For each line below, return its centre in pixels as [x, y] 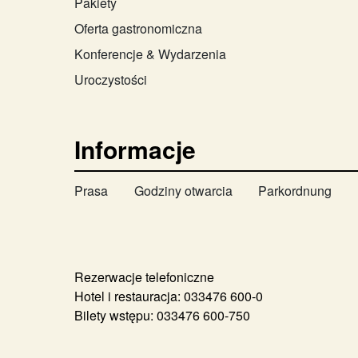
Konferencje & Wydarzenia [150, 54]
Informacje [135, 149]
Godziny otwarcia [183, 190]
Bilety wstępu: [115, 315]
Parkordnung [295, 190]
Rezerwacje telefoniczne [145, 276]
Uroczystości [110, 79]
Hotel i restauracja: [129, 296]
